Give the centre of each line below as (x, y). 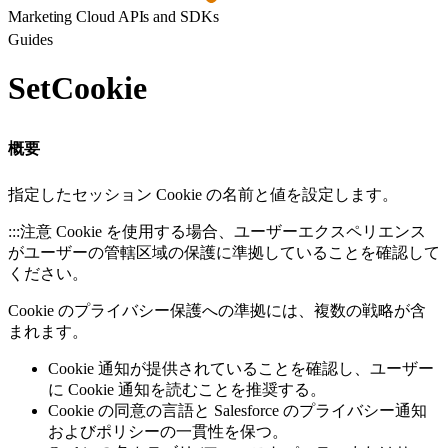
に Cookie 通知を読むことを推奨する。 (187, 389)
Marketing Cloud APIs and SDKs (113, 16)
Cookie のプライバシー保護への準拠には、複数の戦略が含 (217, 310)
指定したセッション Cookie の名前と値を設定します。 (203, 194)
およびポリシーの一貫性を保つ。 (168, 431)
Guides (30, 39)
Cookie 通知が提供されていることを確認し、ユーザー (241, 368)
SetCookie (77, 88)
